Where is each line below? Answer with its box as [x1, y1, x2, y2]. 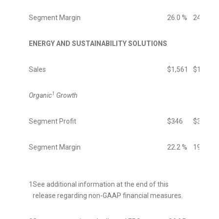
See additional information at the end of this [33, 180, 169, 189]
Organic [29, 91, 52, 100]
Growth [55, 91, 77, 100]
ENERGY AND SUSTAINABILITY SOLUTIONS [29, 40, 167, 48]
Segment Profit [29, 117, 76, 126]
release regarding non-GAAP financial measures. [33, 192, 183, 200]
